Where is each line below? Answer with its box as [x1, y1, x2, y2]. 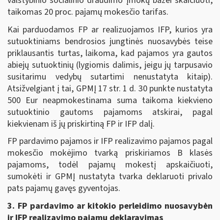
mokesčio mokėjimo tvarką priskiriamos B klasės [7, 147, 213, 160]
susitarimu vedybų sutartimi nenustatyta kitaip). [7, 70, 213, 83]
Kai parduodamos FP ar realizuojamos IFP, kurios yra [7, 23, 213, 36]
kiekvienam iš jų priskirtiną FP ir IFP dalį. [7, 117, 155, 130]
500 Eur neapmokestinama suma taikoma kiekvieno [7, 94, 213, 107]
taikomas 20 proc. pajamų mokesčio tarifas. [7, 6, 168, 19]
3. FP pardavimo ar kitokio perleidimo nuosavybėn [7, 199, 213, 212]
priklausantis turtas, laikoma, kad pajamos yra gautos [7, 47, 213, 59]
